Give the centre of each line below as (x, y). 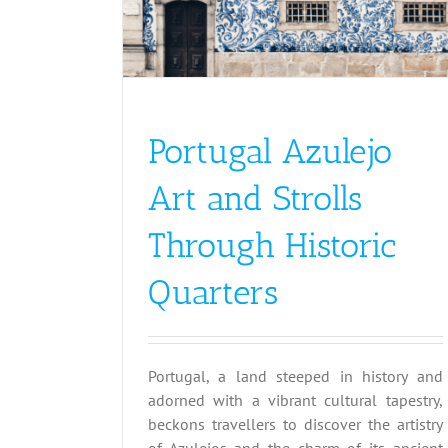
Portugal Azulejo (270, 151)
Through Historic (272, 245)
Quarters (213, 292)
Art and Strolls (255, 198)
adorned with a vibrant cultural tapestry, (295, 399)
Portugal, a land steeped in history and (295, 375)
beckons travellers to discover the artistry (295, 423)
